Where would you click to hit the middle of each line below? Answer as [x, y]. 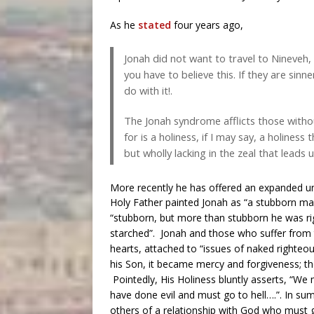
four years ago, [207, 25]
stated [155, 25]
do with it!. [148, 90]
